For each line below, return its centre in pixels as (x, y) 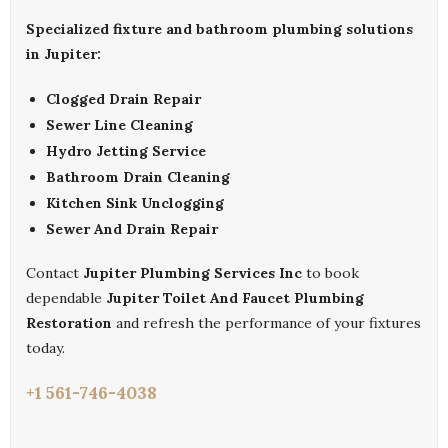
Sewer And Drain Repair (132, 229)
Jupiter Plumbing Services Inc (192, 273)
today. (45, 348)
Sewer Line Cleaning (119, 125)
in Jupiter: (63, 54)
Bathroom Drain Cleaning (138, 177)
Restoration (69, 323)
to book (330, 273)
